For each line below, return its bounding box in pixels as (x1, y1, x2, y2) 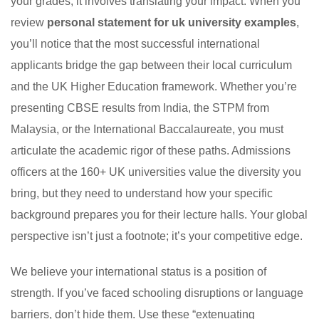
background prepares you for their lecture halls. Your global (11, 209, 308, 221)
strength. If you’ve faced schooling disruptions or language (11, 287, 303, 300)
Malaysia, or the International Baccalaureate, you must (11, 123, 283, 136)
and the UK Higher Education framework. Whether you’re (11, 80, 297, 93)
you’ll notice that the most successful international (11, 38, 260, 51)
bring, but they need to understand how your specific (11, 187, 273, 200)
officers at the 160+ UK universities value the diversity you (11, 166, 301, 179)
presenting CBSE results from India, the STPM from (11, 102, 269, 115)
